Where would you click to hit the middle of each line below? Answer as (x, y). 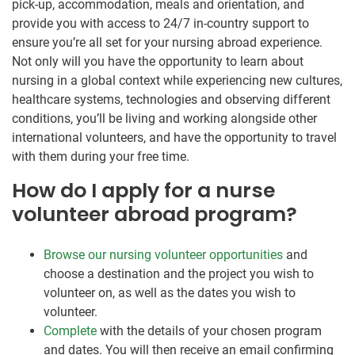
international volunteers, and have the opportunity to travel (174, 138)
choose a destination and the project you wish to (179, 274)
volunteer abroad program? (155, 215)
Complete (70, 331)
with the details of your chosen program (209, 331)
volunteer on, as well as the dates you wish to (170, 293)
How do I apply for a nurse (143, 191)
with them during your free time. (101, 157)
